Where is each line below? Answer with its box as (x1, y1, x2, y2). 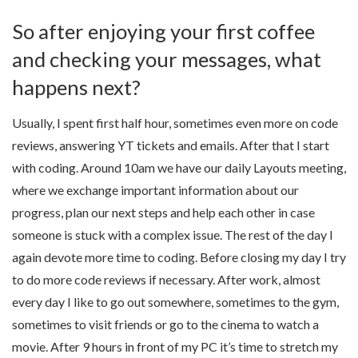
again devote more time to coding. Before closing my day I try (12, 249, 346, 265)
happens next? (12, 74, 141, 99)
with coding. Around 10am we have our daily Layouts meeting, (12, 159, 346, 175)
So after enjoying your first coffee (12, 18, 315, 43)
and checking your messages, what (12, 46, 321, 71)
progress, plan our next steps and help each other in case (12, 204, 315, 220)
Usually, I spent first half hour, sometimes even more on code (12, 114, 338, 130)
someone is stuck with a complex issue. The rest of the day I (12, 226, 333, 242)
